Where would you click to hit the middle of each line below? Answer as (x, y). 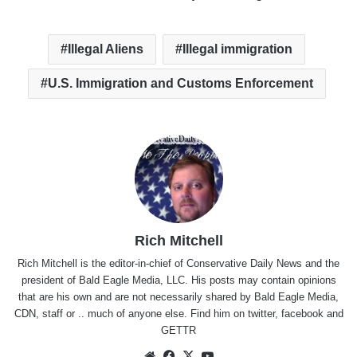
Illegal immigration (237, 49)
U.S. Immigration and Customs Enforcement (180, 84)
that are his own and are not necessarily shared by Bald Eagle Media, (178, 297)
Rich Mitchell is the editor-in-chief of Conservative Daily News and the (178, 264)
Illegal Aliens (106, 49)
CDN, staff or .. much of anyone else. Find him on (131, 314)
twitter (261, 314)
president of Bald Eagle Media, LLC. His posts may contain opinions (178, 280)
